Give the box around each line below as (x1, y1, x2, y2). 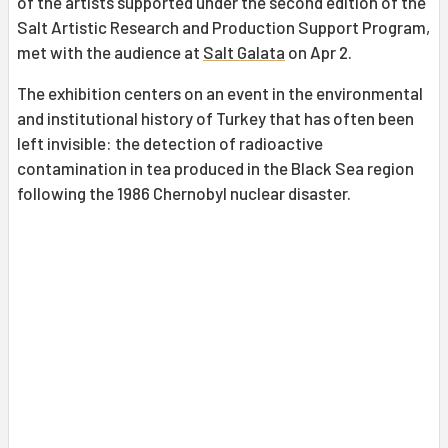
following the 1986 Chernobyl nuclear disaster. (17, 182, 351, 203)
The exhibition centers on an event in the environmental (17, 82, 423, 103)
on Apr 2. (285, 41, 352, 62)
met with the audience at (17, 41, 203, 62)
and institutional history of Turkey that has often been (17, 107, 414, 128)
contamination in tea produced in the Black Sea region (17, 157, 414, 178)
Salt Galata (203, 41, 285, 62)
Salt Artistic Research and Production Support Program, (17, 16, 430, 37)
